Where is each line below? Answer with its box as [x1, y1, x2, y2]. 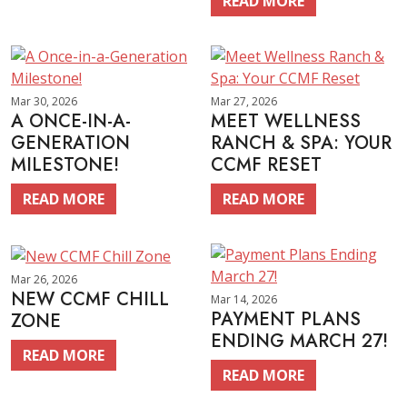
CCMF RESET [211, 152, 322, 178]
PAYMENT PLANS [211, 306, 361, 333]
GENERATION [11, 130, 130, 156]
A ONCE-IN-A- [11, 108, 131, 134]
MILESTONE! [11, 152, 119, 178]
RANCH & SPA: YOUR [211, 130, 392, 156]
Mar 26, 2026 [11, 271, 77, 287]
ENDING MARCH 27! [211, 328, 388, 354]
